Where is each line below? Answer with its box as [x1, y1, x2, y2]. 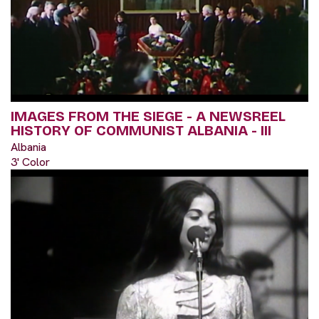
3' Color [11, 155, 50, 169]
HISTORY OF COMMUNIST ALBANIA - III [11, 122, 271, 139]
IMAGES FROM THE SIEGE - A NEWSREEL [11, 108, 286, 125]
